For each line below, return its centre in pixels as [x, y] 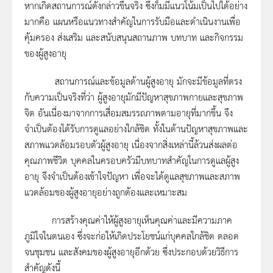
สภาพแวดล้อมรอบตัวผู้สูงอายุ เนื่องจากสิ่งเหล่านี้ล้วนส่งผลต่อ [131, 144]
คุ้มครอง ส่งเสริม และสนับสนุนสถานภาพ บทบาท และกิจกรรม [134, 37]
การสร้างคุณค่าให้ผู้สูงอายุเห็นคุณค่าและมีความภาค [128, 220]
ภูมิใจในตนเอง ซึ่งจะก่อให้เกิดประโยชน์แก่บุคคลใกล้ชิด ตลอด [132, 236]
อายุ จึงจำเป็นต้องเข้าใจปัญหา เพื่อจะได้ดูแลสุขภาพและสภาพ [132, 176]
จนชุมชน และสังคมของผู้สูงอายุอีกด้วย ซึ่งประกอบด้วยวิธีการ [131, 252]
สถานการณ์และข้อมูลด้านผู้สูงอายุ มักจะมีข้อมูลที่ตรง [133, 81]
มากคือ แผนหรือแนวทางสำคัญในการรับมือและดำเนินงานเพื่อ [133, 21]
